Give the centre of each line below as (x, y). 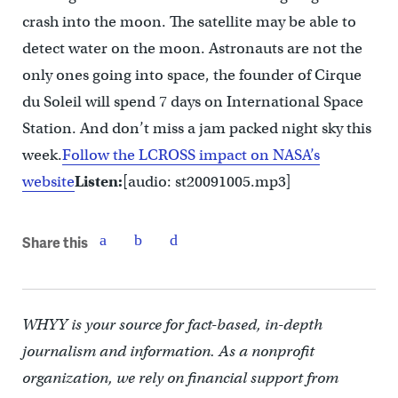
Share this (55, 243)
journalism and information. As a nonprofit (168, 351)
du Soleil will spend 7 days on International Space (192, 101)
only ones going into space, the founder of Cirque (191, 75)
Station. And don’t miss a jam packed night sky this (196, 128)
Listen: (98, 181)
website (48, 181)
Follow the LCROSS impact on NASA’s (191, 155)
